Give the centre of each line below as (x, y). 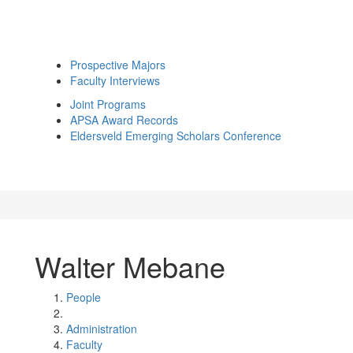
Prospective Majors (118, 65)
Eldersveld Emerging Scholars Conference (176, 136)
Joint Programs (108, 104)
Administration (102, 329)
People (84, 297)
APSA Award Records (124, 120)
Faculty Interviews (115, 80)
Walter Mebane (130, 266)
